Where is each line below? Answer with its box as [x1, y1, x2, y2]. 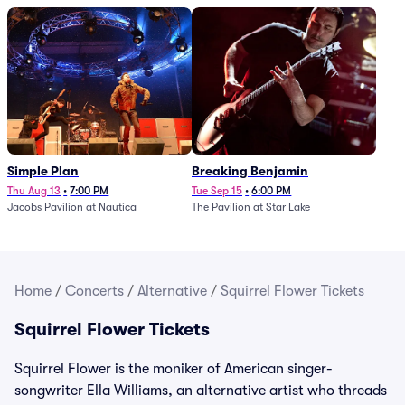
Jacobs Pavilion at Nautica [7, 201, 137, 213]
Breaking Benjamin [192, 164, 308, 178]
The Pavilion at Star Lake [192, 201, 310, 213]
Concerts [65, 283, 124, 299]
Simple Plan [7, 164, 79, 178]
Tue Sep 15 [192, 184, 242, 197]
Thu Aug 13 [7, 184, 61, 197]
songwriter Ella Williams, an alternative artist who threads [14, 382, 387, 399]
